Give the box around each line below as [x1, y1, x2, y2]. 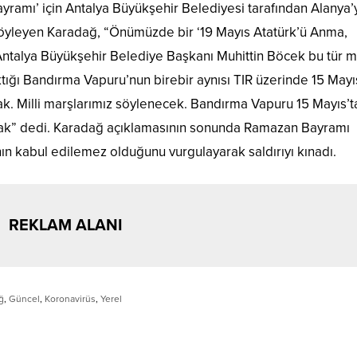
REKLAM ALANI [8, 216, 122, 236]
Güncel [9, 293, 40, 305]
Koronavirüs [45, 293, 96, 305]
